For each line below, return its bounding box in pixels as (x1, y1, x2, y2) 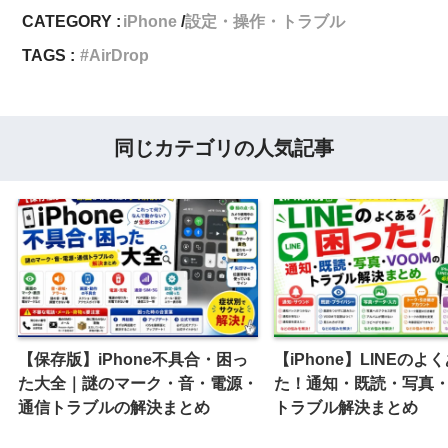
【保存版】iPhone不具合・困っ (18, 350, 248, 369)
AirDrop (89, 46, 150, 65)
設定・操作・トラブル (185, 12, 346, 31)
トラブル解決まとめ (274, 398, 418, 417)
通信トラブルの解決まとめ (18, 398, 210, 417)
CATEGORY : (22, 12, 122, 31)
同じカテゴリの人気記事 (114, 136, 334, 159)
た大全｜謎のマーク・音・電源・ (18, 374, 258, 393)
